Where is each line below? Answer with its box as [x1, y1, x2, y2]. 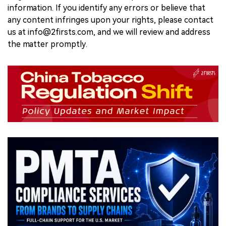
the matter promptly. [8, 39, 87, 49]
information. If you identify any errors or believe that [8, 3, 205, 13]
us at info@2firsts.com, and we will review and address [8, 27, 210, 37]
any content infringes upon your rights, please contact [8, 15, 213, 25]
